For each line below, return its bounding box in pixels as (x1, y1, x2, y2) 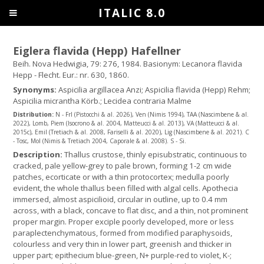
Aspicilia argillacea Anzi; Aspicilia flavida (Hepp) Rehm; (58, 84, 251, 95)
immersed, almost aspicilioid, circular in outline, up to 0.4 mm (13, 194, 228, 205)
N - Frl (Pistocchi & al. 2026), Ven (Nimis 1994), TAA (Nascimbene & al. (55, 110, 249, 119)
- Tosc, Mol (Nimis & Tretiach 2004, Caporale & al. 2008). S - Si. (13, 137, 187, 146)
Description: (13, 149, 65, 160)
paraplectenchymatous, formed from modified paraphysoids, (13, 227, 233, 239)
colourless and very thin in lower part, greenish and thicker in (13, 239, 232, 250)
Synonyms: (13, 84, 59, 95)
